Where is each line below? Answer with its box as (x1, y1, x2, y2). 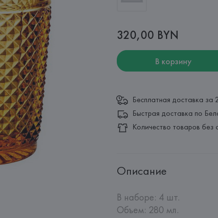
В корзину (155, 55, 192, 67)
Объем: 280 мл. (117, 203, 179, 216)
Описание (117, 163, 166, 178)
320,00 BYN (117, 27, 179, 42)
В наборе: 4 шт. (117, 191, 180, 203)
